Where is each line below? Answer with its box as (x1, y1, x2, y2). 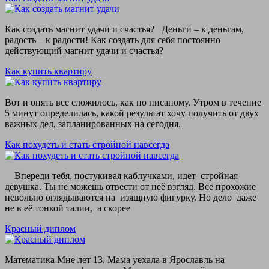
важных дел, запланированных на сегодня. (5, 118, 181, 129)
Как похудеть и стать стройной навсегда (5, 139, 169, 150)
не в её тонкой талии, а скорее (5, 202, 130, 213)
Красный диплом (5, 223, 76, 234)
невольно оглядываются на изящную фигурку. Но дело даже (5, 192, 256, 202)
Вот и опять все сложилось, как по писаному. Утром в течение (5, 97, 261, 107)
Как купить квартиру (5, 65, 92, 76)
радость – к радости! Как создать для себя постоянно (5, 34, 220, 45)
